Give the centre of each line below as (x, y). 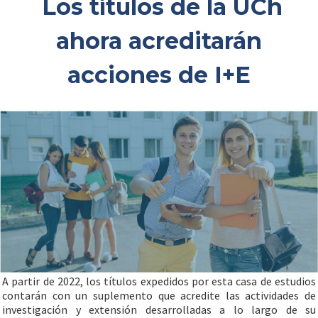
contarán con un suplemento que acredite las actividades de (159, 295)
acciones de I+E (159, 75)
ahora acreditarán (159, 41)
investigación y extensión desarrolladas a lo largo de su (159, 309)
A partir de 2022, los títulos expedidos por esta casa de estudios (159, 281)
